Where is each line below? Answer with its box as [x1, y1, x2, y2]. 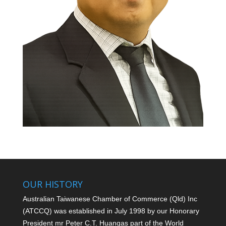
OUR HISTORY [22, 178, 83, 191]
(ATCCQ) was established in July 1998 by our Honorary [22, 207, 199, 215]
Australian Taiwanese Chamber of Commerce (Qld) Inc [22, 195, 197, 203]
